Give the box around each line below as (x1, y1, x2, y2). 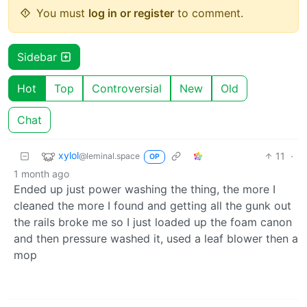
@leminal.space (79, 150, 140, 161)
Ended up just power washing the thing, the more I (14, 182, 275, 196)
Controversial (92, 81, 162, 95)
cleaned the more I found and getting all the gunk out (14, 198, 291, 212)
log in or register (88, 5, 174, 20)
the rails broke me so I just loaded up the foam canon (14, 214, 292, 229)
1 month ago (14, 167, 69, 180)
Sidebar (17, 49, 60, 64)
